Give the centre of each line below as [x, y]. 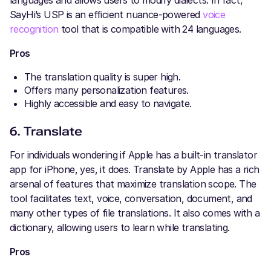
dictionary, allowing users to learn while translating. [120, 227]
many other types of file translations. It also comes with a [135, 213]
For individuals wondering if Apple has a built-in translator [133, 155]
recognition [34, 29]
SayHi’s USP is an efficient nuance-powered [106, 15]
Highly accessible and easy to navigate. [108, 103]
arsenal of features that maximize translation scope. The [133, 184]
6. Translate [46, 131]
